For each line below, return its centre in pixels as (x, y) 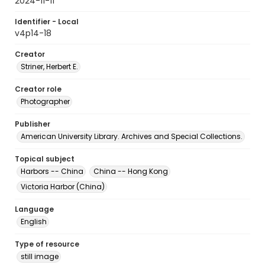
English (34, 222)
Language (34, 209)
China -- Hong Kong (131, 171)
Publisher (33, 124)
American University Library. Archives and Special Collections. (132, 136)
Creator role (38, 89)
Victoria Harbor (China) (63, 187)
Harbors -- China (52, 171)
